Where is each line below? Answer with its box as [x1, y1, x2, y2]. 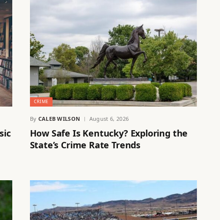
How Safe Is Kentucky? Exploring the [29, 127, 188, 139]
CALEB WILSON [38, 115, 81, 123]
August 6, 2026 [89, 115, 129, 123]
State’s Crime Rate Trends [29, 139, 141, 151]
